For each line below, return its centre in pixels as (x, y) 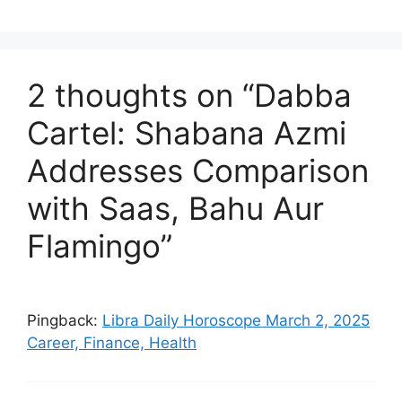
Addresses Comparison (198, 171)
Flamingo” (100, 246)
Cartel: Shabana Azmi (187, 133)
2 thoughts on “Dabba (189, 96)
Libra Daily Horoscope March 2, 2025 (236, 321)
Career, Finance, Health (112, 343)
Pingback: (65, 321)
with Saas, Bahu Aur (175, 209)
